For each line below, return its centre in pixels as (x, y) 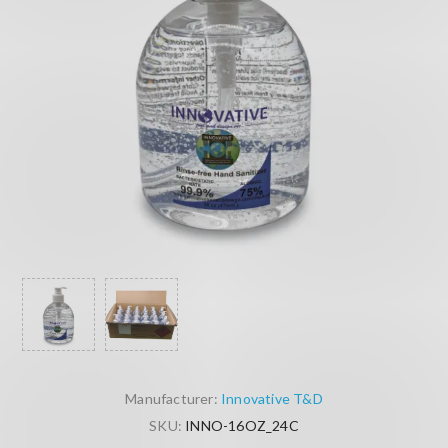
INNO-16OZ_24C (242, 426)
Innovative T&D (272, 399)
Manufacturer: (171, 399)
